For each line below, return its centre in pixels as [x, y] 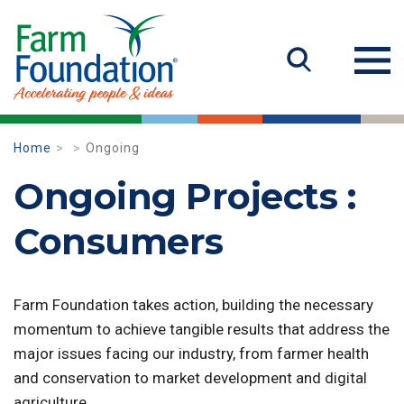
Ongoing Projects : [184, 196]
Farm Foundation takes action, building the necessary [193, 305]
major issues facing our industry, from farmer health [191, 353]
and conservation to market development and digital [190, 378]
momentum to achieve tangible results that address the [202, 329]
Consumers [119, 241]
